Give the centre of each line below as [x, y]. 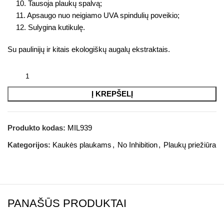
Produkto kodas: [37, 128]
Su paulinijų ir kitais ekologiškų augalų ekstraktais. [89, 49]
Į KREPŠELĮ [112, 94]
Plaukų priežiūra [190, 145]
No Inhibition [137, 145]
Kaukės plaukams [82, 145]
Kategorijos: [29, 145]
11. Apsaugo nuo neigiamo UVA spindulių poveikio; [98, 15]
